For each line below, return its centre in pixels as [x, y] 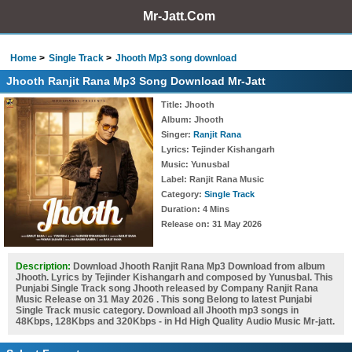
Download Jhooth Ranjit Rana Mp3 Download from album [199, 266]
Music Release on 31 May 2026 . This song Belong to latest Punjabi [164, 299]
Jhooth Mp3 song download [176, 58]
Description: [44, 266]
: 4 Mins [213, 209]
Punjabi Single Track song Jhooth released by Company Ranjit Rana [167, 288]
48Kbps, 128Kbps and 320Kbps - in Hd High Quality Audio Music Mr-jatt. [175, 321]
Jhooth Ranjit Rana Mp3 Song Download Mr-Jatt [136, 81]
